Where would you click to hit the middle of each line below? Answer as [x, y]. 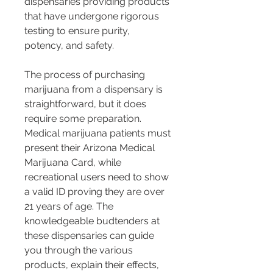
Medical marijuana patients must [99, 133]
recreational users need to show [98, 177]
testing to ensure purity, [78, 30]
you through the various [80, 250]
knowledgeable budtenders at [93, 221]
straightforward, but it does [87, 104]
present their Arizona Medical [91, 147]
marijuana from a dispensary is [95, 89]
